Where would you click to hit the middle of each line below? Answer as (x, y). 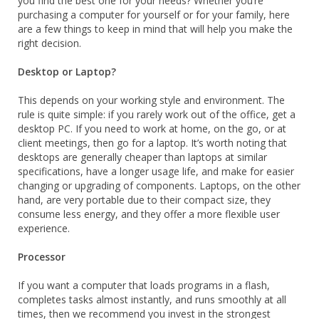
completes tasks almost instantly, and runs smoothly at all (152, 300)
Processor (42, 257)
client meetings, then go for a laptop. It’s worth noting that (152, 143)
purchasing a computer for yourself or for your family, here (154, 15)
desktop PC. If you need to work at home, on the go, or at (152, 129)
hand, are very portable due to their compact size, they (144, 200)
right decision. (49, 43)
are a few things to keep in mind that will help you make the (155, 29)
